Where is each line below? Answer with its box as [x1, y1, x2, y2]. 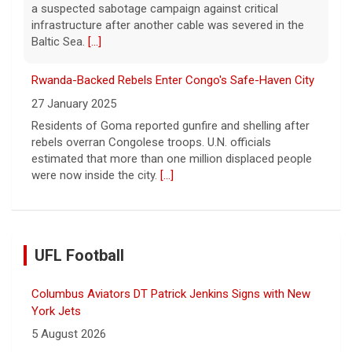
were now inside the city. [31, 168, 160, 183]
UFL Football [35, 245, 124, 265]
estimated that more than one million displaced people [31, 152, 312, 167]
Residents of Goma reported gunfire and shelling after [31, 119, 310, 134]
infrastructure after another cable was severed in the [31, 17, 304, 32]
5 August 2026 [31, 327, 106, 342]
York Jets [31, 303, 81, 318]
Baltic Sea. [31, 34, 88, 49]
